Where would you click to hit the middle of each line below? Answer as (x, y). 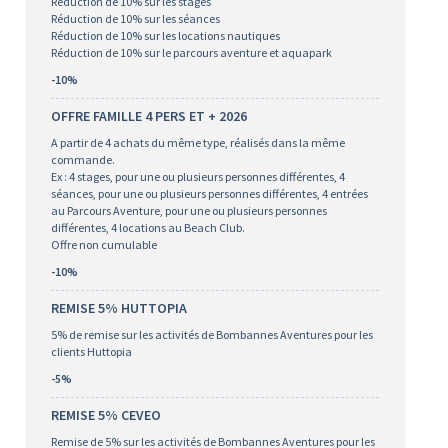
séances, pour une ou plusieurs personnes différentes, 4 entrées (209, 193)
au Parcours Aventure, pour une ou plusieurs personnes (188, 210)
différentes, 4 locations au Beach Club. (147, 227)
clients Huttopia (91, 351)
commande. (82, 159)
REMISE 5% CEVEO (105, 415)
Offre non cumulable (103, 244)
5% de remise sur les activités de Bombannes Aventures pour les (211, 334)
